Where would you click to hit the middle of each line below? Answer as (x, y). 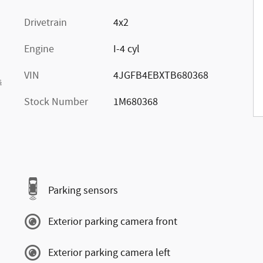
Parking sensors (83, 190)
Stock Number (56, 102)
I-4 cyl (126, 49)
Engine (39, 49)
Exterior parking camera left (109, 253)
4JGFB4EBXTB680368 (161, 76)
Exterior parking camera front (113, 222)
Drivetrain (45, 23)
